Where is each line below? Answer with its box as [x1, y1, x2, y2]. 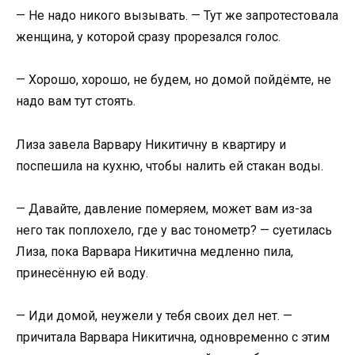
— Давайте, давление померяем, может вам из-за [16, 200, 312, 216]
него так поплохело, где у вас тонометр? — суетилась [16, 222, 332, 238]
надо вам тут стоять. [16, 94, 136, 109]
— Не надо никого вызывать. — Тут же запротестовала [16, 8, 338, 24]
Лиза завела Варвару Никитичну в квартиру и [16, 136, 286, 152]
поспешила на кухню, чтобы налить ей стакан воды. [16, 158, 323, 174]
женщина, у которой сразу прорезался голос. [16, 29, 281, 45]
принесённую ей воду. [16, 265, 148, 281]
